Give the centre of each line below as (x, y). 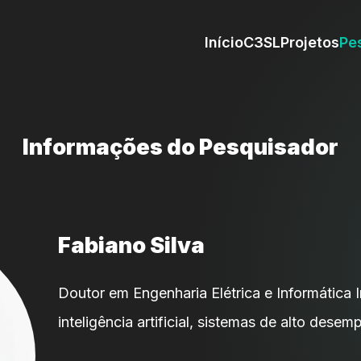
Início (224, 43)
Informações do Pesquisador (180, 147)
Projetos (310, 43)
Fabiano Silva (131, 245)
